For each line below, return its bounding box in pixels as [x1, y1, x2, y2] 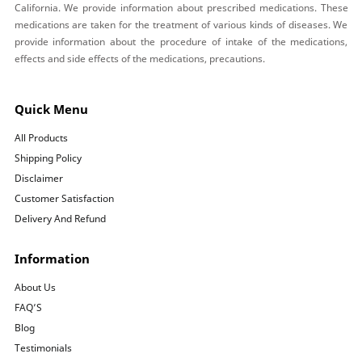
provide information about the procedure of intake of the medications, [14, 34, 348, 48]
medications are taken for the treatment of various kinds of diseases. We [14, 17, 348, 32]
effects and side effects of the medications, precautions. [14, 51, 265, 65]
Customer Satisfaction [14, 191, 114, 205]
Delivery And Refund [14, 211, 106, 225]
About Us [14, 280, 56, 294]
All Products [14, 130, 68, 145]
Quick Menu [14, 100, 88, 117]
